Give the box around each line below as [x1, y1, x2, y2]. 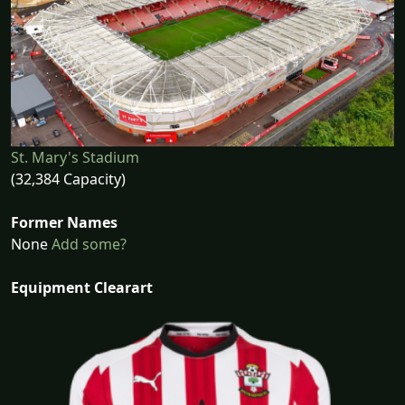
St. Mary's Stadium [11, 147, 139, 168]
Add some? [48, 234, 127, 255]
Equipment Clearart [11, 278, 153, 298]
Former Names [11, 212, 118, 233]
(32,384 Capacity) [11, 169, 126, 190]
